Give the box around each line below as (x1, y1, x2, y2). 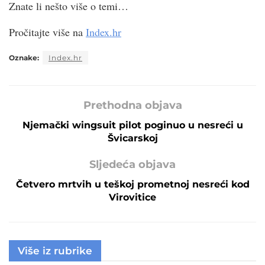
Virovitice (109, 191, 156, 203)
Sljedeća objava (89, 157, 176, 171)
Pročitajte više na (9, 24, 86, 39)
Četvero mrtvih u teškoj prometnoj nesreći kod (15, 178, 250, 190)
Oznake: (9, 53, 39, 62)
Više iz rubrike (18, 244, 92, 257)
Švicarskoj (107, 132, 158, 144)
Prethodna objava (83, 98, 182, 112)
